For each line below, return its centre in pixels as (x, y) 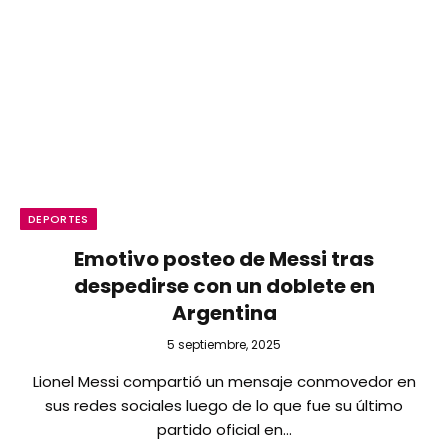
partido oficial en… (224, 429)
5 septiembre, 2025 (224, 344)
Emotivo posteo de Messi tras (224, 259)
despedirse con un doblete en (224, 286)
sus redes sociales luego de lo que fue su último (224, 405)
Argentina (224, 313)
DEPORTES (58, 219)
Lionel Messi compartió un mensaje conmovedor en (224, 381)
